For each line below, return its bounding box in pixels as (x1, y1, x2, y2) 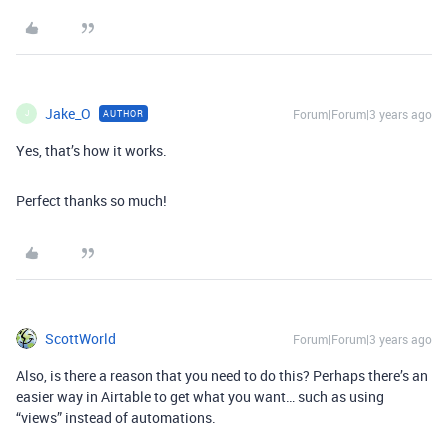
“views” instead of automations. (16, 407, 216, 427)
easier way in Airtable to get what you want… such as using (16, 386, 384, 406)
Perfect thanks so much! (16, 190, 167, 210)
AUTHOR (103, 106, 144, 120)
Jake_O (45, 103, 91, 123)
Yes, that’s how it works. (16, 140, 167, 160)
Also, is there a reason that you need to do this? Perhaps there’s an (16, 365, 428, 385)
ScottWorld (45, 328, 116, 348)
